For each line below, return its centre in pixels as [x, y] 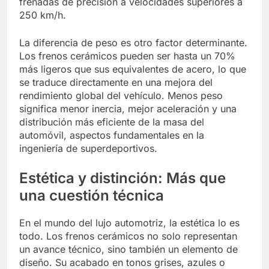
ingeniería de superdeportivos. [88, 149]
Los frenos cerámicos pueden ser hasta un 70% [127, 56]
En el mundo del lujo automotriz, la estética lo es [129, 222]
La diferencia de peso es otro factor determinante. [133, 43]
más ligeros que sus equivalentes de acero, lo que [133, 69]
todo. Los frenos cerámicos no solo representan [128, 236]
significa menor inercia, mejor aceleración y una [128, 109]
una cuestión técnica [92, 196]
